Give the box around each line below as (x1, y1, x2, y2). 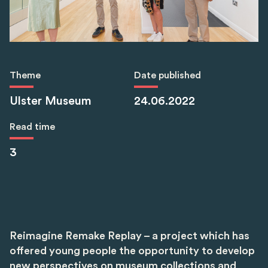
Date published (134, 71, 201, 81)
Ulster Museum (10, 95, 92, 108)
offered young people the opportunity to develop (10, 245, 255, 257)
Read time (10, 122, 55, 132)
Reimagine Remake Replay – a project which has (10, 230, 249, 242)
